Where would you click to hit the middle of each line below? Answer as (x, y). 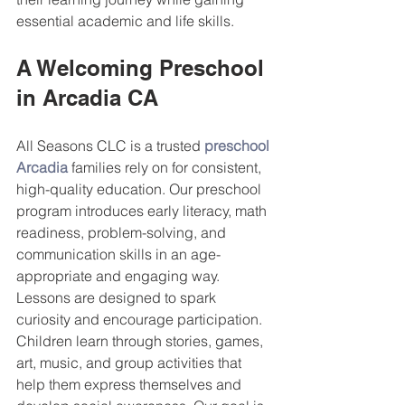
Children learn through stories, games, (141, 341)
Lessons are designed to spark (118, 297)
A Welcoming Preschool (143, 68)
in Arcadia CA (87, 98)
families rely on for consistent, (166, 167)
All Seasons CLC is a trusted (110, 146)
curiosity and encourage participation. (141, 319)
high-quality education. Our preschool (141, 189)
